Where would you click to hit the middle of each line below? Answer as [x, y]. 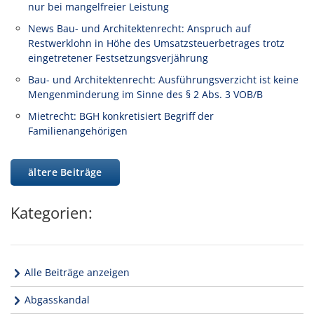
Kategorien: [52, 212]
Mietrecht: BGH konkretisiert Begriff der [121, 116]
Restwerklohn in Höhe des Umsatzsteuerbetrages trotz [156, 43]
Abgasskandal [57, 299]
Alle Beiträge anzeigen [77, 272]
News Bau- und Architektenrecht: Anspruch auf [139, 29]
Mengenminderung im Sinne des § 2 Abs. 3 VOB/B [145, 95]
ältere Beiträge [65, 172]
